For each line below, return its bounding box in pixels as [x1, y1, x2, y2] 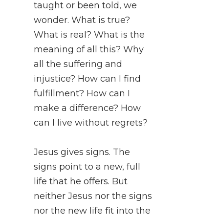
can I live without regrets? [33, 117, 148, 128]
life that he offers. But [33, 175, 128, 187]
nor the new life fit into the [33, 205, 151, 216]
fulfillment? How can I [33, 88, 130, 99]
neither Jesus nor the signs [33, 190, 152, 201]
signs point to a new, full [33, 161, 140, 172]
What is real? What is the [33, 29, 145, 40]
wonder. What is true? [33, 14, 130, 25]
